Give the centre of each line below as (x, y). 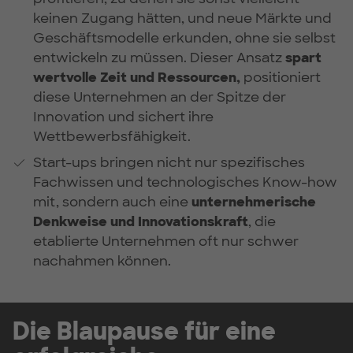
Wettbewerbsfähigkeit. (111, 136)
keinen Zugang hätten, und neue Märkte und (182, 18)
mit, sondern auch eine (112, 202)
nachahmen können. (102, 261)
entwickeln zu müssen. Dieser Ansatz (159, 57)
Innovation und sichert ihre (123, 116)
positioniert (280, 77)
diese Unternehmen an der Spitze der (159, 97)
